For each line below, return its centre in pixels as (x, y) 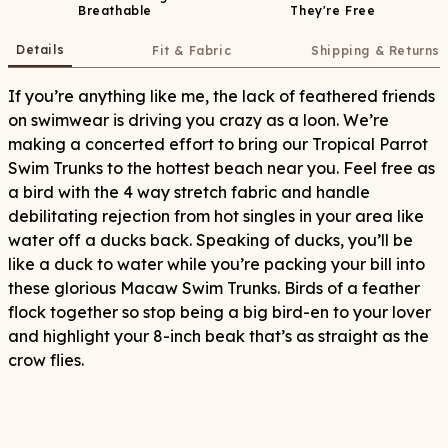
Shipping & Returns (375, 50)
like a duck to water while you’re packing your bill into (216, 264)
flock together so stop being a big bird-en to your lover (219, 312)
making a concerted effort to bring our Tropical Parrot (218, 144)
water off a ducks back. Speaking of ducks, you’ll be (210, 240)
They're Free (333, 10)
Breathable (115, 10)
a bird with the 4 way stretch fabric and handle (189, 192)
